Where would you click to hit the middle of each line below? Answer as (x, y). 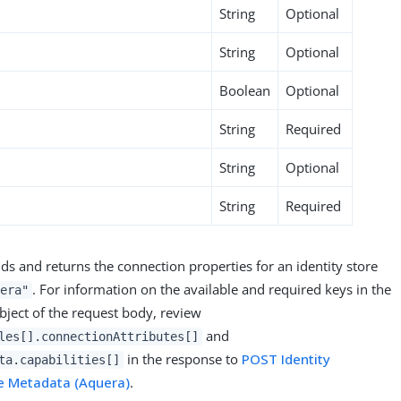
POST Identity (286, 358)
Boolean (245, 90)
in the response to (182, 358)
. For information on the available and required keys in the (211, 289)
